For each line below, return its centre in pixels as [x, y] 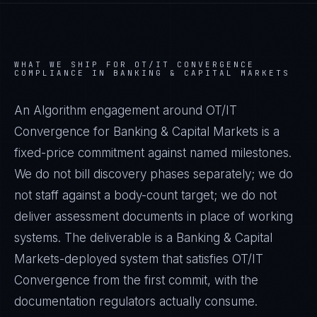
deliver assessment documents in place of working [154, 217]
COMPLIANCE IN [64, 73]
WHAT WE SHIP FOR [74, 64]
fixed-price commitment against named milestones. [153, 153]
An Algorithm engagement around [110, 110]
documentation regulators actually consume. [136, 301]
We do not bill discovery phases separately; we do [154, 174]
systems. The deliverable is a [95, 238]
